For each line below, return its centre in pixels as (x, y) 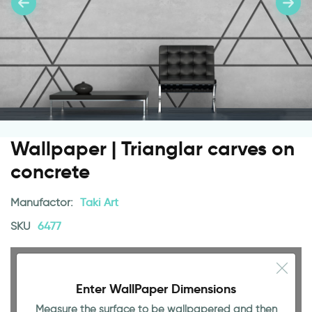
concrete (50, 172)
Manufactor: (43, 202)
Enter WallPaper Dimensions (156, 289)
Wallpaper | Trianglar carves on (153, 149)
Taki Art (99, 202)
